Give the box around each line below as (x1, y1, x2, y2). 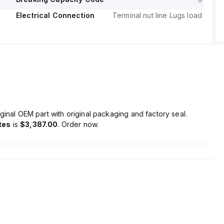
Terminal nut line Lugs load (112, 11, 202, 19)
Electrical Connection (15, 11, 95, 19)
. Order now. (57, 120, 99, 128)
